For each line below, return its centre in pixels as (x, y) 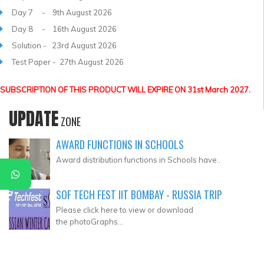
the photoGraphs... (90, 221)
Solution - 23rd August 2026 (64, 45)
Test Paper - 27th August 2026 (68, 62)
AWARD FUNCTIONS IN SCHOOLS (120, 144)
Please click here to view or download (125, 209)
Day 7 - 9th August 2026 (62, 12)
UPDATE (34, 118)
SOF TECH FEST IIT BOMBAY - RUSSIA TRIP (139, 194)
